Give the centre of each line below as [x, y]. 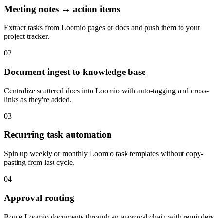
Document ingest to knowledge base [75, 72]
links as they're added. [38, 99]
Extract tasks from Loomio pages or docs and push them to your [102, 28]
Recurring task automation [58, 135]
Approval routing [39, 198]
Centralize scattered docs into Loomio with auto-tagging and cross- [106, 91]
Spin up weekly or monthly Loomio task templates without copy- [104, 154]
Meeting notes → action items [62, 9]
